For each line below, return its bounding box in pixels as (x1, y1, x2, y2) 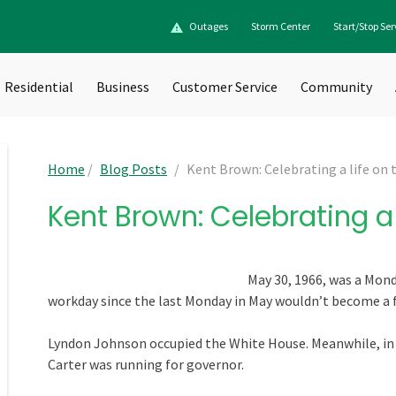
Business (96, 78, 149, 95)
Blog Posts (100, 160, 167, 178)
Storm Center (251, 19, 310, 33)
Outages (189, 19, 228, 33)
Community (301, 78, 372, 95)
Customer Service (172, 78, 278, 95)
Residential (4, 78, 73, 95)
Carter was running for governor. (48, 355, 244, 373)
